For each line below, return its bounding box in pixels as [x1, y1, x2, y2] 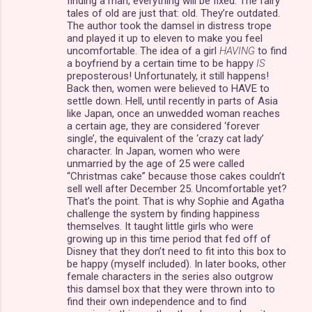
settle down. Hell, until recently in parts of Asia [67, 94, 278, 107]
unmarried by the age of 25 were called [67, 157, 244, 170]
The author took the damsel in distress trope [67, 19, 272, 32]
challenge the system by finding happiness [67, 207, 260, 220]
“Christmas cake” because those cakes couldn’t [67, 169, 285, 182]
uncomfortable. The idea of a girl [67, 44, 219, 57]
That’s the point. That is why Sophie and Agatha [67, 194, 284, 208]
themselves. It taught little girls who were [67, 219, 253, 233]
